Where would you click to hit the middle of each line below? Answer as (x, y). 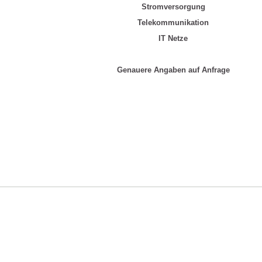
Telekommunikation (173, 23)
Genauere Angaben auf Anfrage (173, 70)
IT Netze (173, 38)
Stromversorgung (173, 7)
